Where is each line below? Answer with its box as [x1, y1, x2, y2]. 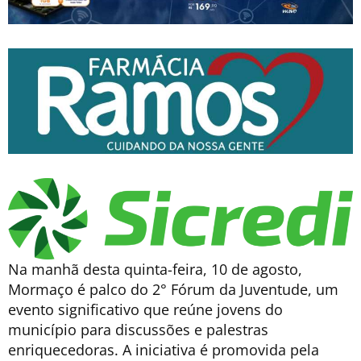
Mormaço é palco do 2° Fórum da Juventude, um [8, 280, 338, 300]
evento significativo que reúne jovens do [8, 300, 283, 320]
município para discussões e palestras [8, 320, 268, 340]
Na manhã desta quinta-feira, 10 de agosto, [8, 259, 302, 280]
